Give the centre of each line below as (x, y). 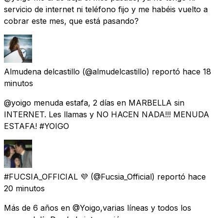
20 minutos (24, 188)
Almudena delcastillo (42, 71)
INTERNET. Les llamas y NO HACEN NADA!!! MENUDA (107, 114)
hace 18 (197, 71)
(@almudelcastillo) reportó (131, 71)
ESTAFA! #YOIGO (36, 126)
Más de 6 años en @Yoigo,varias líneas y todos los (98, 208)
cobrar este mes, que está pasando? (71, 21)
